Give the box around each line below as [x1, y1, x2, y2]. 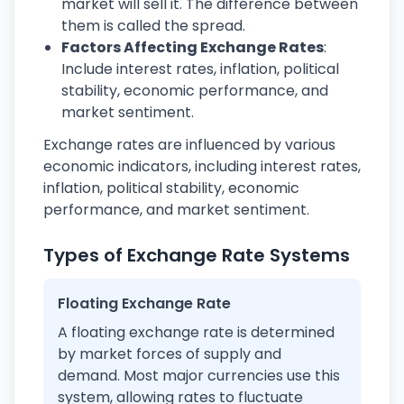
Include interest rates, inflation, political [61, 59, 339, 79]
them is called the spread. [61, 15, 245, 36]
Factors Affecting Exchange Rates [61, 37, 324, 58]
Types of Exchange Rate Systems [43, 243, 350, 268]
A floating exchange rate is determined [58, 322, 335, 343]
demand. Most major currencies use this [58, 365, 340, 386]
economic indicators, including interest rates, [43, 156, 361, 177]
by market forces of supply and [58, 344, 281, 364]
